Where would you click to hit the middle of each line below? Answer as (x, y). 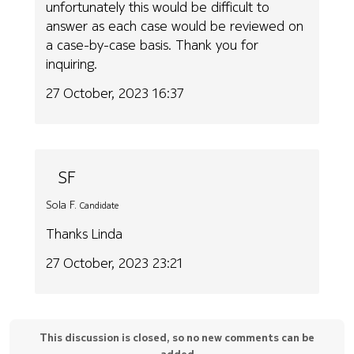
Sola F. (62, 204)
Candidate (100, 205)
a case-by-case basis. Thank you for (153, 45)
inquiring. (72, 64)
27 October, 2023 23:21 (115, 262)
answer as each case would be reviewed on (175, 26)
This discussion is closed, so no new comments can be (177, 337)
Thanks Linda (85, 234)
